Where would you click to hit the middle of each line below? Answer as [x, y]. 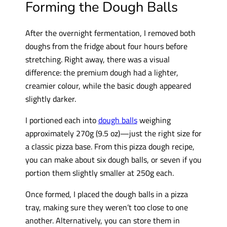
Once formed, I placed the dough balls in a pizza [106, 194]
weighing [154, 120]
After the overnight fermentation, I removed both [110, 32]
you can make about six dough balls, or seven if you [113, 160]
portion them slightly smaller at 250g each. [99, 173]
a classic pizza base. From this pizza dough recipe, [110, 146]
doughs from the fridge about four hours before [106, 46]
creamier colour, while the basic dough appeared [108, 85]
